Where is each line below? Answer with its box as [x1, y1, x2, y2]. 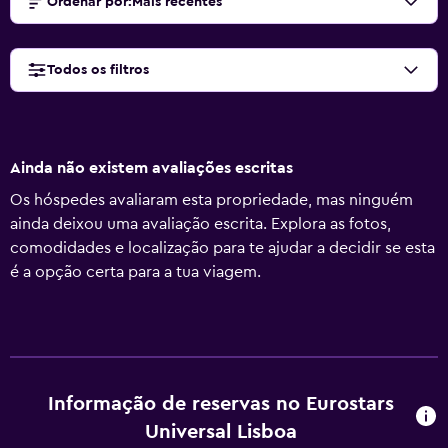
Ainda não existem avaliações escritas [10, 160, 293, 176]
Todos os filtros [47, 63, 149, 77]
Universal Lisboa [145, 422, 298, 442]
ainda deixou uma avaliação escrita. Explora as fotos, [10, 216, 391, 232]
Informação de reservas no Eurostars [48, 394, 395, 414]
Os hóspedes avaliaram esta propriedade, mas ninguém [10, 192, 413, 208]
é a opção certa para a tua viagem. [10, 264, 261, 280]
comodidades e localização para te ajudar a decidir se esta [10, 240, 435, 256]
